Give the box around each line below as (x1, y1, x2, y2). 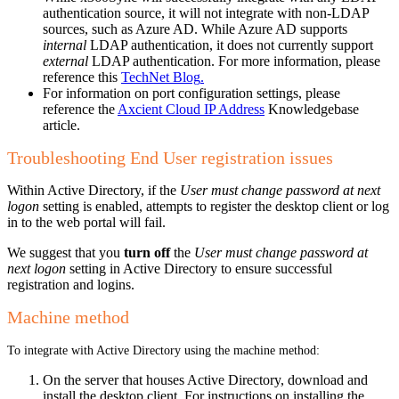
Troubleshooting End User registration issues (7, 147, 333, 167)
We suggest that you (7, 244, 120, 260)
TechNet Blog (121, 69, 200, 85)
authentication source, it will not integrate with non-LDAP (43, 4, 369, 20)
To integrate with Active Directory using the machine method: (7, 343, 320, 357)
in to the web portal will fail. (7, 214, 166, 230)
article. (43, 117, 80, 133)
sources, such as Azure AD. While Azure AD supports (43, 20, 347, 37)
